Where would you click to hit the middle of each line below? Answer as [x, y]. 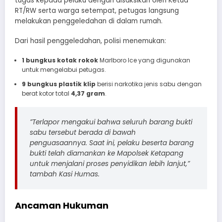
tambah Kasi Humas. [65, 174]
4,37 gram [88, 94]
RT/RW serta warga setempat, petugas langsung [97, 10]
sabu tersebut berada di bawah [83, 133]
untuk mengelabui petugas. [64, 70]
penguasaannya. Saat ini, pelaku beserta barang [112, 143]
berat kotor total [46, 94]
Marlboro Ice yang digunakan [144, 60]
